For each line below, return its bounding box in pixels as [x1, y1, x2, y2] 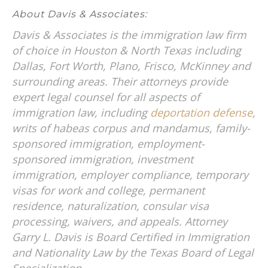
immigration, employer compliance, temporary [12, 167, 248, 182]
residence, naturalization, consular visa [12, 198, 209, 213]
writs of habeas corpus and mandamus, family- [12, 120, 250, 135]
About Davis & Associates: [12, 8, 147, 20]
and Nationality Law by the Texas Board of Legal [12, 245, 254, 260]
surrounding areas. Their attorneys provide [12, 74, 228, 89]
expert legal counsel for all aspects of [12, 89, 200, 104]
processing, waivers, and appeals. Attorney [12, 214, 227, 229]
